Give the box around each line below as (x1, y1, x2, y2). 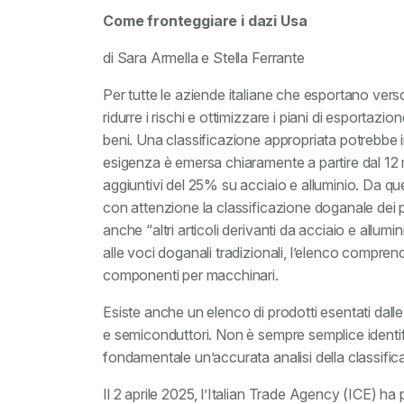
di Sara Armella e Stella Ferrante (103, 49, 305, 67)
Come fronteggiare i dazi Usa (103, 12, 308, 30)
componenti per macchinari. (103, 266, 279, 284)
